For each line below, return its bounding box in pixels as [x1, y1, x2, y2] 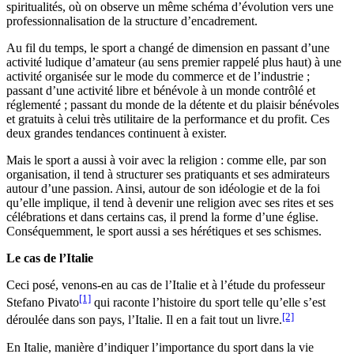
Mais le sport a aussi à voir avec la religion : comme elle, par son [6, 153, 326, 168]
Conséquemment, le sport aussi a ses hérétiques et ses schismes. [6, 224, 322, 239]
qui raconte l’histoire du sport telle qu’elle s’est [91, 296, 326, 310]
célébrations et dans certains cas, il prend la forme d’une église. [6, 210, 318, 224]
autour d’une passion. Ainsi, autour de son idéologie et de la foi [6, 182, 320, 196]
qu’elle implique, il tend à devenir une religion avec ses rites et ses [6, 196, 333, 210]
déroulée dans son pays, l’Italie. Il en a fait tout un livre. [6, 313, 282, 327]
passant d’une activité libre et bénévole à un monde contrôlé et [6, 84, 315, 98]
